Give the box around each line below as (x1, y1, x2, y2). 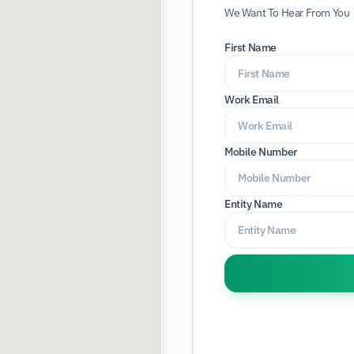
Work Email (224, 92, 279, 107)
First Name (224, 40, 277, 55)
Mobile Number (224, 145, 297, 159)
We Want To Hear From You (224, 6, 350, 20)
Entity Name (224, 197, 283, 211)
